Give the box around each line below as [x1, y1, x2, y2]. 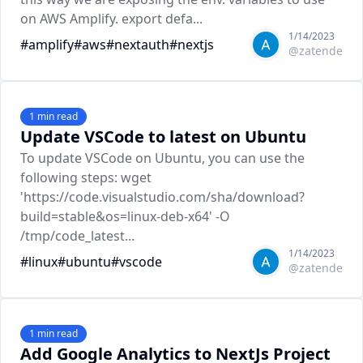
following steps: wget [20, 169, 152, 186]
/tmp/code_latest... [20, 227, 135, 245]
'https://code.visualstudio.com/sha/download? [20, 188, 305, 206]
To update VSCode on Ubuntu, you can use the [20, 149, 305, 167]
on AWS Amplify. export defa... [20, 10, 203, 28]
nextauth [114, 36, 169, 53]
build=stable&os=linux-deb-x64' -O [20, 207, 230, 225]
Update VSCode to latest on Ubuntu [20, 126, 306, 147]
